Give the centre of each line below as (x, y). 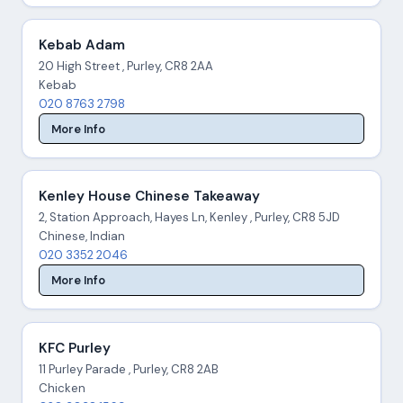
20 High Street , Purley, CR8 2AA (125, 67)
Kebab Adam (81, 45)
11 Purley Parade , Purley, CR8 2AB (128, 369)
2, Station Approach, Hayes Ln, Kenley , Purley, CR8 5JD (189, 218)
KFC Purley (74, 348)
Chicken (62, 388)
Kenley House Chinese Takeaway (149, 197)
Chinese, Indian (81, 237)
